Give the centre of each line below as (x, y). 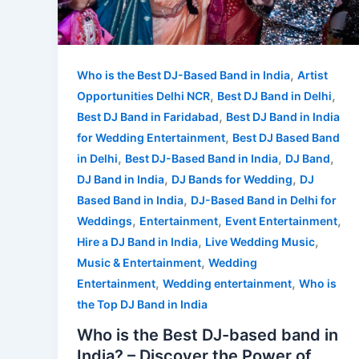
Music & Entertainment (139, 263)
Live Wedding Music (260, 242)
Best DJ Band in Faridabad (148, 117)
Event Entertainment (281, 221)
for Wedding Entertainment (151, 138)
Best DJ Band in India (283, 117)
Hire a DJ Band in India (137, 242)
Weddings (105, 221)
